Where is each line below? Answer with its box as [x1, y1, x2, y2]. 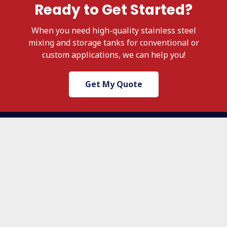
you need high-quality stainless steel [55, 25, 196, 36]
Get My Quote [85, 79, 142, 90]
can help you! [133, 49, 185, 61]
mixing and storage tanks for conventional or [28, 37, 199, 49]
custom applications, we [42, 49, 134, 61]
